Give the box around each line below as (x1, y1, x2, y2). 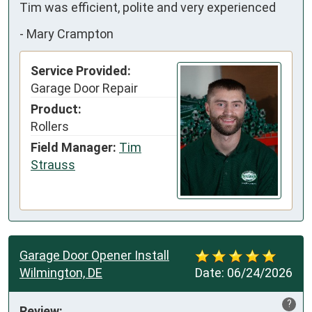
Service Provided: (31, 63, 131, 79)
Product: (31, 102, 81, 117)
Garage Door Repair (31, 81, 138, 96)
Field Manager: (31, 140, 116, 155)
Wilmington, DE (19, 265, 102, 280)
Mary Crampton (26, 26, 114, 41)
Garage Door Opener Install (19, 247, 169, 263)
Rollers (31, 119, 69, 134)
